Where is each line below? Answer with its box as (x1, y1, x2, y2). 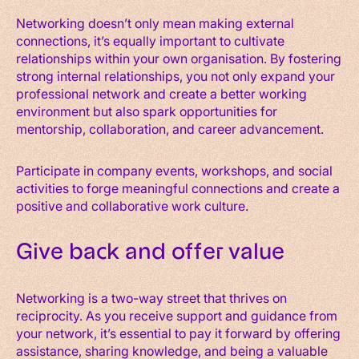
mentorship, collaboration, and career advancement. (16, 119, 324, 137)
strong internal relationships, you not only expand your (16, 67, 335, 84)
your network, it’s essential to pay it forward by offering (16, 324, 341, 341)
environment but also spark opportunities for (16, 102, 277, 119)
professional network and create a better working (16, 84, 307, 102)
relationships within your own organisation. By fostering (16, 49, 341, 67)
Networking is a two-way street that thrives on (16, 288, 287, 306)
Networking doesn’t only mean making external (16, 14, 294, 31)
